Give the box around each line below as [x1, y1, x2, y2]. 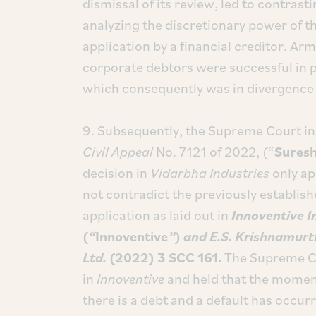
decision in [83, 164, 150, 182]
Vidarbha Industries [150, 164, 269, 182]
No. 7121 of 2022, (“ [156, 142, 274, 161]
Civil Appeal [83, 142, 156, 161]
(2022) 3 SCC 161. [109, 248, 221, 267]
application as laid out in [83, 206, 231, 224]
